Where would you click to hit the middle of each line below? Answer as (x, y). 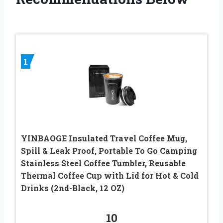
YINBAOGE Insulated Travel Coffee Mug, (104, 138)
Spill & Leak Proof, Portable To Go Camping (109, 151)
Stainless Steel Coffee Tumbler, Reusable (103, 163)
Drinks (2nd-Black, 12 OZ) (73, 188)
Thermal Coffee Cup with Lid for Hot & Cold (110, 176)
